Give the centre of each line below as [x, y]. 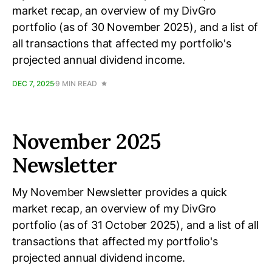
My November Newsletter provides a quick [120, 192]
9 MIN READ [76, 83]
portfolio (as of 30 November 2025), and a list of [135, 27]
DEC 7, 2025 [33, 83]
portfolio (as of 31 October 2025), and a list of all [135, 225]
